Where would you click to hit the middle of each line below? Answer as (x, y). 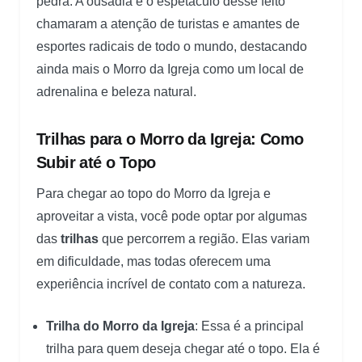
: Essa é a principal (249, 326)
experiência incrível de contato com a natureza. (171, 284)
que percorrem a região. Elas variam (204, 238)
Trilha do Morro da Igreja (120, 326)
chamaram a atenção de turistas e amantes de (168, 23)
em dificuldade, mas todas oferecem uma (154, 261)
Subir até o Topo (96, 162)
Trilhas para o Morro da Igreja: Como (170, 139)
